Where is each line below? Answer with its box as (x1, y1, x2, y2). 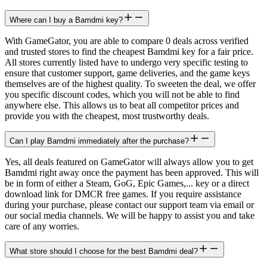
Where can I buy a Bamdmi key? (10, 15, 123, 24)
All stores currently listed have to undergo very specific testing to (5, 57, 248, 67)
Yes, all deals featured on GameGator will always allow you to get (5, 156, 253, 167)
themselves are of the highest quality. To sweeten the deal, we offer (5, 78, 256, 89)
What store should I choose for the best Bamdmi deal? (10, 246, 198, 256)
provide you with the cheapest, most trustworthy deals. (5, 110, 209, 121)
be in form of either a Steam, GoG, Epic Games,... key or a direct (5, 178, 249, 188)
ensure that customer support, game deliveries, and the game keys (5, 67, 250, 78)
